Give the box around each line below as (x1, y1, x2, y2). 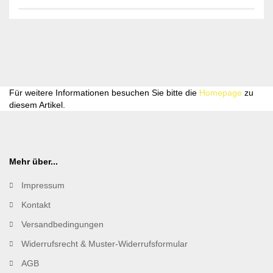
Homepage (199, 87, 242, 97)
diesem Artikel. (9, 99, 65, 110)
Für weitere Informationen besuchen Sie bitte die (9, 87, 199, 97)
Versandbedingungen (21, 219, 104, 229)
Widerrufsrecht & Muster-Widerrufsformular (21, 238, 188, 249)
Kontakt (21, 199, 51, 210)
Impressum (21, 180, 65, 190)
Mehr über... (9, 156, 58, 166)
